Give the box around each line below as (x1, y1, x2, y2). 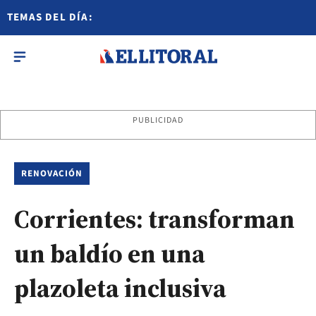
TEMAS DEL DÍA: (7, 10, 93, 25)
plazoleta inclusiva (14, 271, 226, 305)
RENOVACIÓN (21, 167, 83, 180)
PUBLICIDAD (132, 114, 184, 126)
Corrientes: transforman (14, 202, 295, 236)
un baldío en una (14, 236, 205, 271)
